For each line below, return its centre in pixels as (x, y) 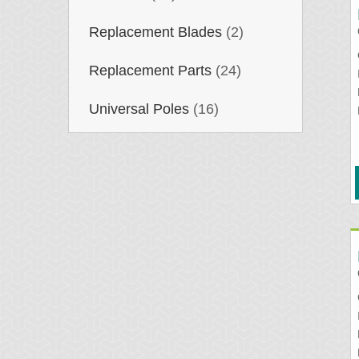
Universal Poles (139, 109)
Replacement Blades (155, 32)
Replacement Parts (150, 71)
